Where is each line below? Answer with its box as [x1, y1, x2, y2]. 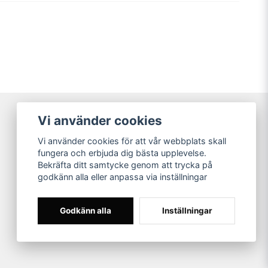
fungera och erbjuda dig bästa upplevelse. [38, 148, 207, 159]
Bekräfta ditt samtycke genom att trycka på [38, 160, 213, 170]
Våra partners [56, 129, 124, 143]
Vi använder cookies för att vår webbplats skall [38, 136, 227, 147]
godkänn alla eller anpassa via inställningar [38, 172, 208, 182]
